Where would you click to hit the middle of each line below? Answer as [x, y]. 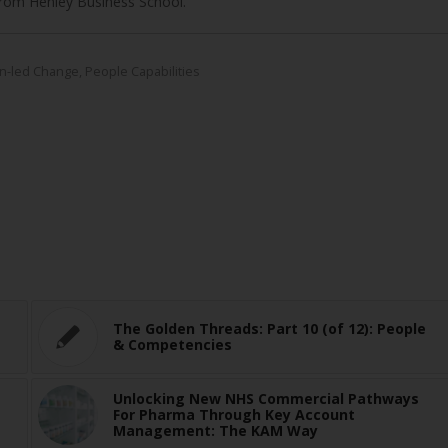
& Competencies [173, 345]
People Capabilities [142, 72]
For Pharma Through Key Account [234, 415]
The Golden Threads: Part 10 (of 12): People [270, 329]
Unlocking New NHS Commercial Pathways [266, 399]
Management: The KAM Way [216, 431]
